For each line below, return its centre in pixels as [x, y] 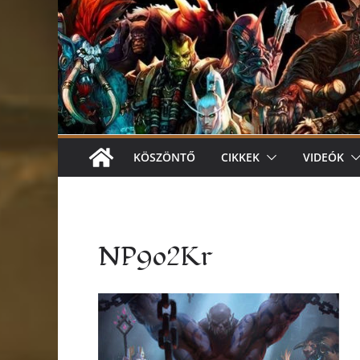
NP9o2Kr [155, 257]
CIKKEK [240, 157]
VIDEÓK [323, 157]
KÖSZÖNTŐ [164, 157]
